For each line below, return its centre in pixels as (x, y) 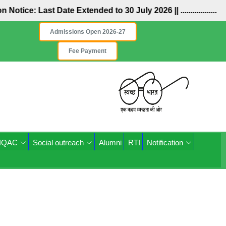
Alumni (110, 143)
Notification (165, 143)
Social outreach (58, 143)
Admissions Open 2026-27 (88, 32)
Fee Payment (88, 51)
